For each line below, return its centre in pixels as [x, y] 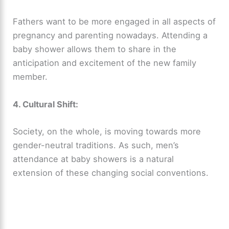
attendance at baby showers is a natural [94, 159]
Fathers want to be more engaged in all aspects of [114, 22]
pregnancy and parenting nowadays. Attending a [110, 36]
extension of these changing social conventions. [111, 173]
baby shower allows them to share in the [95, 49]
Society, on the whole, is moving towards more [107, 131]
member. [30, 77]
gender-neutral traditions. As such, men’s [96, 145]
